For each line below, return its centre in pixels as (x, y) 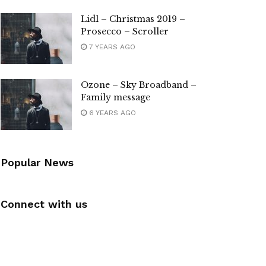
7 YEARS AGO (111, 47)
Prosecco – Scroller (125, 31)
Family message (115, 97)
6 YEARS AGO (111, 113)
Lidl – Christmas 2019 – (133, 19)
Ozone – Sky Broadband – (139, 85)
